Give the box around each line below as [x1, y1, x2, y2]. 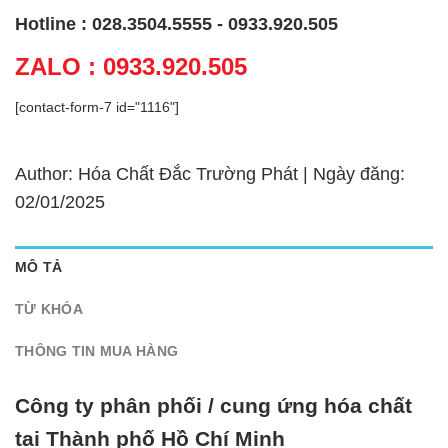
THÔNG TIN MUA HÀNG [15, 342, 179, 359]
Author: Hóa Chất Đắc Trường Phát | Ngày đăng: [15, 163, 405, 184]
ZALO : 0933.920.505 [15, 52, 247, 80]
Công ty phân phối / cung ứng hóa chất [15, 394, 412, 418]
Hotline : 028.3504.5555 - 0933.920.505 [15, 13, 338, 34]
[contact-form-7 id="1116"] [15, 98, 179, 115]
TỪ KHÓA [15, 300, 83, 317]
